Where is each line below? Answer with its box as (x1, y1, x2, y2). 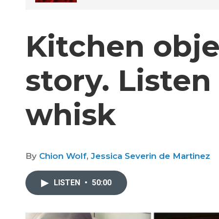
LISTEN (54, 178, 82, 187)
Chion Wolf (39, 151, 87, 161)
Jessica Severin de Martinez (91, 151, 210, 161)
